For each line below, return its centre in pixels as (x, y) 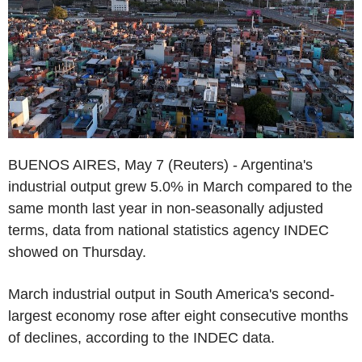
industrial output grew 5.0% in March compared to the (180, 186)
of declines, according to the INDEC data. (141, 337)
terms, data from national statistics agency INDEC (168, 230)
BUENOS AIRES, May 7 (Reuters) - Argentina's (160, 164)
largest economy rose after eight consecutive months (178, 316)
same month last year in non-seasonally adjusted (166, 208)
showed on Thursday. (77, 252)
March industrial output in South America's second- (171, 294)
